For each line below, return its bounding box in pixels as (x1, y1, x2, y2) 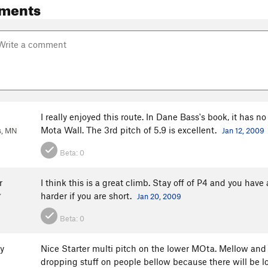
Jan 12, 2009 (222, 126, 264, 136)
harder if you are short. (41, 190, 134, 202)
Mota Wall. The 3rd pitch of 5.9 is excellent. (41, 124, 219, 136)
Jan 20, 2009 (137, 191, 181, 202)
